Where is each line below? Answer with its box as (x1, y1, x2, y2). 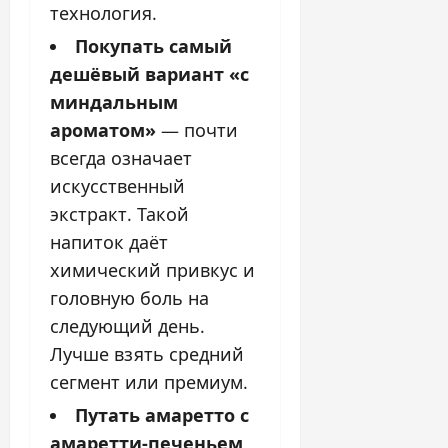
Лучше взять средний (50, 341, 244, 366)
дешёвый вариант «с (50, 61, 249, 86)
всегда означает (50, 145, 192, 170)
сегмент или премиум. (50, 369, 248, 394)
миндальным (50, 89, 178, 114)
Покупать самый (75, 33, 232, 58)
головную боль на (50, 285, 209, 310)
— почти (156, 117, 238, 142)
